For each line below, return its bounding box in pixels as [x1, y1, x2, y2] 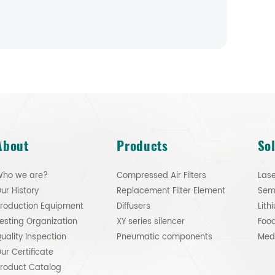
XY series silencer [117, 215, 185, 228]
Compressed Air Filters [117, 169, 207, 182]
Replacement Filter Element [117, 184, 226, 198]
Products [117, 136, 168, 155]
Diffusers [117, 199, 151, 213]
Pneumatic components [117, 230, 213, 244]
